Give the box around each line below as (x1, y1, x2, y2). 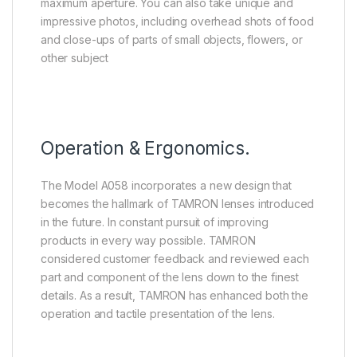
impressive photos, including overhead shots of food (41, 14, 314, 29)
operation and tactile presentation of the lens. (41, 307, 275, 321)
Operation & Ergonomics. (41, 137, 250, 160)
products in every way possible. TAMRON (41, 233, 256, 248)
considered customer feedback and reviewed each (41, 252, 309, 266)
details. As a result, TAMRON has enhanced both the (41, 288, 308, 303)
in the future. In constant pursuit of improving (41, 215, 269, 229)
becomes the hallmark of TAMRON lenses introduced (41, 197, 315, 211)
